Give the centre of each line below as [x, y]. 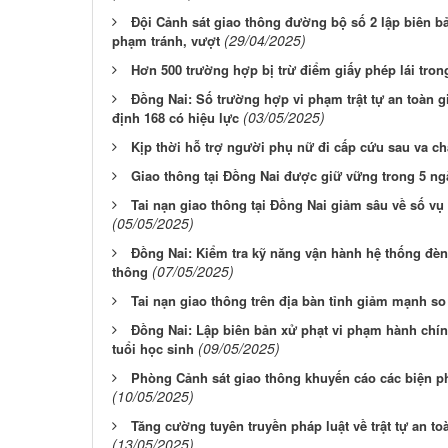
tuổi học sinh [153, 349]
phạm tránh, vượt [166, 41]
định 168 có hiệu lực [175, 118]
